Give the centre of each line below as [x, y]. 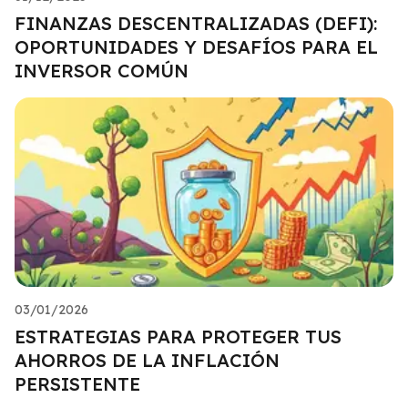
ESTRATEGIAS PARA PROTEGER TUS [178, 336]
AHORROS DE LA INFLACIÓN [147, 360]
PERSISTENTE [77, 383]
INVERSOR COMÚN [102, 70]
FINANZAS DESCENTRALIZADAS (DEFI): [196, 23]
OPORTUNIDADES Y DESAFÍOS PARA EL [196, 46]
